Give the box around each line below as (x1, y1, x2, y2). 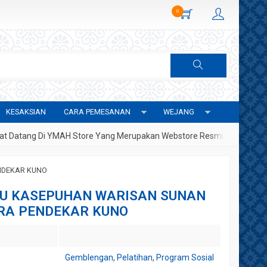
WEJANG (163, 107, 194, 116)
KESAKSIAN (6, 107, 46, 116)
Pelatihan (116, 253, 153, 262)
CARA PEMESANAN (64, 107, 131, 116)
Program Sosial (156, 253, 214, 262)
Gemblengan (64, 253, 113, 262)
